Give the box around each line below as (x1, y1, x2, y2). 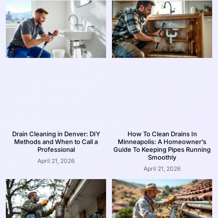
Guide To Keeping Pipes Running (113, 145, 211, 153)
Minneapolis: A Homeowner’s (118, 137, 206, 145)
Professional (37, 145, 75, 153)
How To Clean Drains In (127, 129, 197, 138)
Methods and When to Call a (14, 137, 98, 145)
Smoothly (148, 153, 176, 161)
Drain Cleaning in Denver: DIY (12, 129, 100, 138)
